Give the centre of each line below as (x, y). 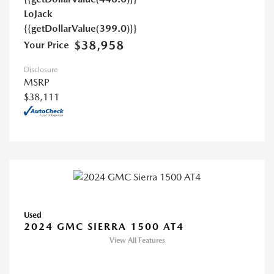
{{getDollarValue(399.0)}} (80, 29)
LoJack (38, 14)
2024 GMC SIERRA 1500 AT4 (104, 227)
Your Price (46, 45)
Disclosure (41, 70)
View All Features (137, 241)
